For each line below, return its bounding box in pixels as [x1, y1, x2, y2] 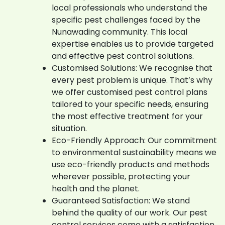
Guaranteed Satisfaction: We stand [52, 194, 190, 206]
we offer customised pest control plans [52, 86, 207, 98]
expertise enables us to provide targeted [52, 38, 213, 50]
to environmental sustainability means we [52, 146, 216, 158]
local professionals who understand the [52, 2, 207, 14]
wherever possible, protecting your [52, 170, 190, 182]
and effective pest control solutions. [52, 50, 194, 62]
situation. [52, 122, 87, 134]
